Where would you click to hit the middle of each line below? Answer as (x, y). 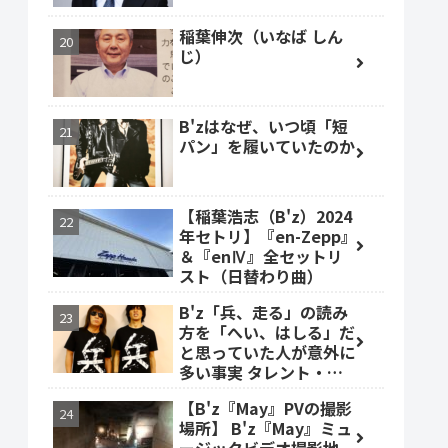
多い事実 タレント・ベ (261, 372)
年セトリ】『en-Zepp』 (268, 236)
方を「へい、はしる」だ (267, 332)
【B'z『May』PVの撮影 (265, 408)
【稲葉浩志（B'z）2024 (265, 216)
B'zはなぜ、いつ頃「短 (263, 126)
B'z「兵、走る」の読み (263, 312)
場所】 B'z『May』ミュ (265, 428)
